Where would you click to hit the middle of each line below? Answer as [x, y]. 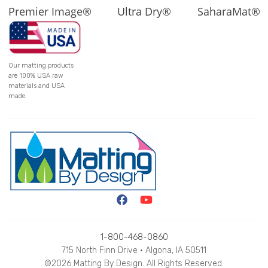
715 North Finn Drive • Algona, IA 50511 [134, 251]
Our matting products [41, 65]
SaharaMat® [229, 12]
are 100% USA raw [35, 75]
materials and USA [36, 86]
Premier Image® [50, 12]
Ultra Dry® [144, 12]
